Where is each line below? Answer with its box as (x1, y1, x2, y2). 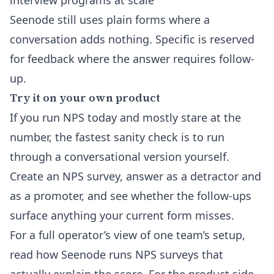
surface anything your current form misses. (10, 208, 234, 223)
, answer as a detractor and (120, 169, 261, 183)
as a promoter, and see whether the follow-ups (10, 188, 251, 203)
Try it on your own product (10, 90, 160, 105)
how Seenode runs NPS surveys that (36, 247, 223, 262)
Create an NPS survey (10, 169, 120, 183)
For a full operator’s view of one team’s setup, (10, 228, 245, 242)
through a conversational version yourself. (10, 149, 229, 164)
